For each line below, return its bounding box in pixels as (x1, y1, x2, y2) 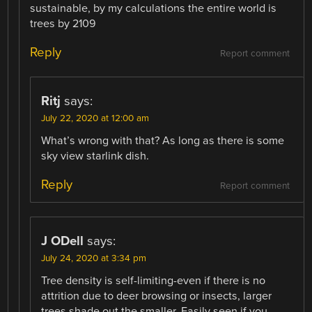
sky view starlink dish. (41, 148, 150, 163)
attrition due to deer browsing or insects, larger (41, 289, 272, 304)
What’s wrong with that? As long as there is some (41, 133, 285, 148)
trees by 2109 (30, 16, 97, 31)
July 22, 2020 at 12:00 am (41, 112, 150, 124)
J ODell (41, 233, 84, 249)
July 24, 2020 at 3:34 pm (41, 253, 147, 265)
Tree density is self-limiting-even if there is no (41, 274, 266, 288)
